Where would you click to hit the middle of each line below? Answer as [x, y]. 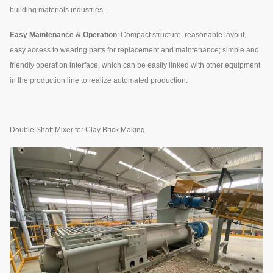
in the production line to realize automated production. [99, 80]
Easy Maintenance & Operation [63, 34]
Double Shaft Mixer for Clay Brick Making [77, 129]
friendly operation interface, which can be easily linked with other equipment [135, 65]
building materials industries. [57, 9]
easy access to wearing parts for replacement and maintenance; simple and [134, 50]
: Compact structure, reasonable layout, [182, 34]
